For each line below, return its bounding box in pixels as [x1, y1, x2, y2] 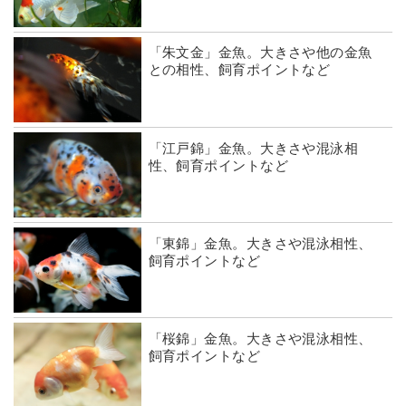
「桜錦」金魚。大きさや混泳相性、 [148, 329, 372, 347]
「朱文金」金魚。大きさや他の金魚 [148, 43, 372, 62]
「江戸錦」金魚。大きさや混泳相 [148, 139, 359, 157]
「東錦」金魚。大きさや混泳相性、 [148, 234, 372, 252]
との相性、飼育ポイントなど [148, 61, 331, 79]
